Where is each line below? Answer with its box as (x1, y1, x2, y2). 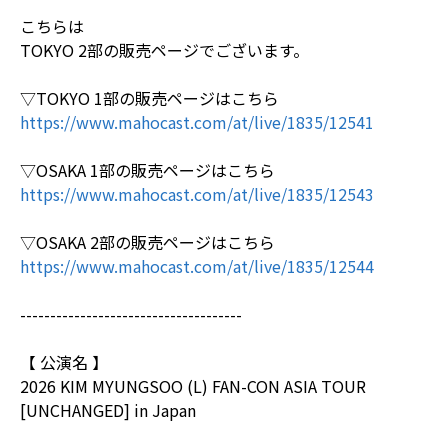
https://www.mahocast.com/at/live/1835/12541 (20, 109, 374, 134)
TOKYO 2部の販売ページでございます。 (20, 37, 309, 62)
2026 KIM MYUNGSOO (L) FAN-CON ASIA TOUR (20, 373, 366, 398)
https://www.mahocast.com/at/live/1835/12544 (20, 253, 374, 278)
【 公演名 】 (20, 349, 108, 374)
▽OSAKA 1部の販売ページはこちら (20, 157, 275, 182)
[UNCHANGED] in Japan (20, 397, 196, 422)
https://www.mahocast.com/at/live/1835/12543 (20, 181, 374, 206)
